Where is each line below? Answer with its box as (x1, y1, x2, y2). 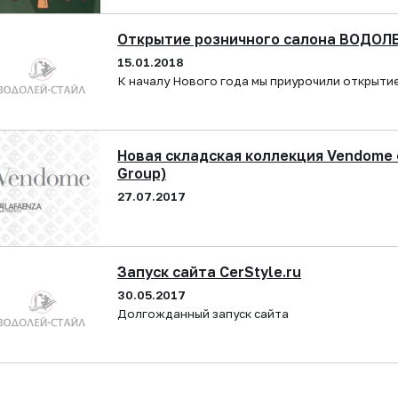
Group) (117, 164, 166, 182)
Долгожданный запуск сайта (117, 306, 289, 321)
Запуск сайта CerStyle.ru (117, 263, 301, 281)
